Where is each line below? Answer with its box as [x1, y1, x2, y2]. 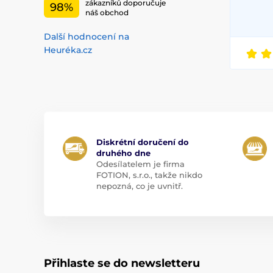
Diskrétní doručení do [96, 137, 189, 147]
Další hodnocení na [44, 31, 129, 43]
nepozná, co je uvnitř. [96, 181, 183, 191]
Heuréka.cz [44, 44, 92, 56]
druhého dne [96, 148, 151, 158]
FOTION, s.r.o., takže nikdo [96, 170, 202, 180]
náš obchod [85, 7, 129, 17]
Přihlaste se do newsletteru [44, 257, 200, 271]
